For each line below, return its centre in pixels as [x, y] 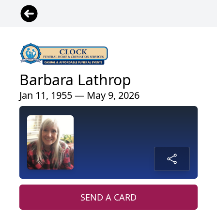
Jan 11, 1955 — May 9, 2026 [79, 95]
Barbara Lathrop [75, 80]
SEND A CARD [108, 197]
